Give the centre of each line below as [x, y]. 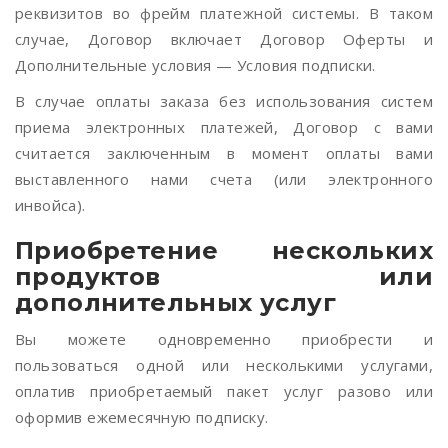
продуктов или [224, 276]
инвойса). [50, 205]
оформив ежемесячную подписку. [142, 417]
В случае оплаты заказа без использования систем [224, 101]
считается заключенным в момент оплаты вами [224, 153]
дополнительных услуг [175, 302]
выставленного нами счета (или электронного [224, 179]
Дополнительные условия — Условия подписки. [195, 65]
